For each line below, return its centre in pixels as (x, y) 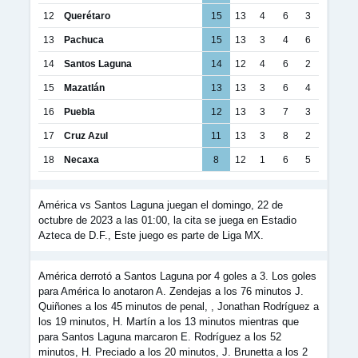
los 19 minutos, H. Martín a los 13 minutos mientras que (169, 322)
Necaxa (82, 159)
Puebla (80, 111)
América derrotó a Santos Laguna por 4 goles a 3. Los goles (177, 276)
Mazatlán (84, 88)
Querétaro (87, 16)
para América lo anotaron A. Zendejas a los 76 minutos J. (171, 291)
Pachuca (84, 40)
